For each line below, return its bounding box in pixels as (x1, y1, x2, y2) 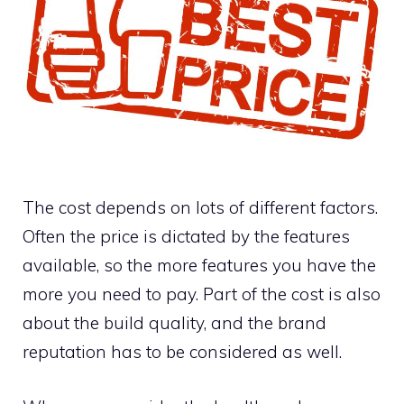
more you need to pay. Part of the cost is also (23, 283, 381, 306)
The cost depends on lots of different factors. (23, 197, 378, 219)
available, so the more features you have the (23, 254, 376, 277)
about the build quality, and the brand (23, 312, 326, 335)
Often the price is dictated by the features (23, 225, 350, 248)
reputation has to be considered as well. (23, 341, 342, 363)
